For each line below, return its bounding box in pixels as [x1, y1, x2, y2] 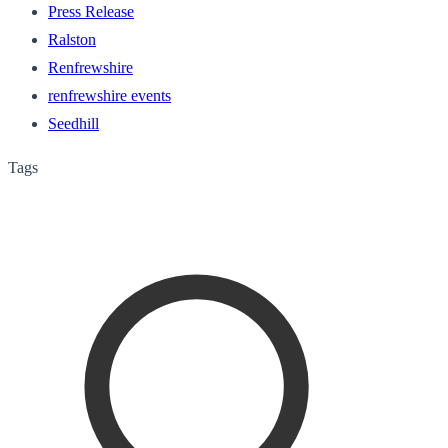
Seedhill [48, 114, 99, 132]
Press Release [48, 2, 134, 20]
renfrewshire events [48, 86, 171, 104]
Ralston [48, 30, 96, 48]
